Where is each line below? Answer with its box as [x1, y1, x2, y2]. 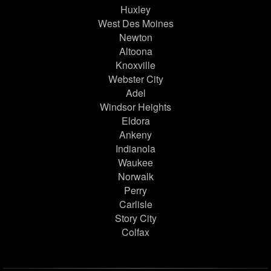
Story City [114, 211, 157, 226]
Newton [119, 30, 152, 45]
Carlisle [119, 197, 152, 212]
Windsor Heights [100, 100, 171, 114]
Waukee [118, 155, 153, 170]
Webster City [108, 72, 163, 87]
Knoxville [116, 58, 155, 73]
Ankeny [119, 128, 152, 142]
